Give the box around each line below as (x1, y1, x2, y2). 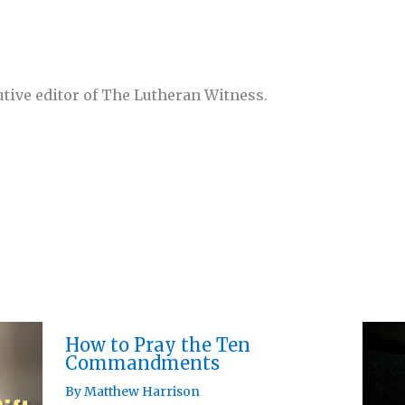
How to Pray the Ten (65, 334, 251, 357)
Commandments (65, 352, 221, 375)
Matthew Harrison (84, 383, 201, 400)
